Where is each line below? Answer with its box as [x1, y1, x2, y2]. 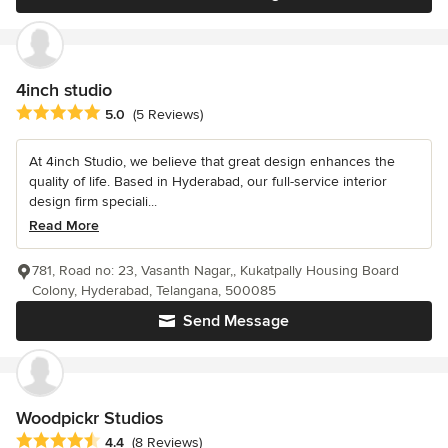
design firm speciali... [29, 192, 157, 210]
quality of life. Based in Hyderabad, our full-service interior [29, 172, 387, 190]
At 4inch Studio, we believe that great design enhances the [29, 152, 395, 170]
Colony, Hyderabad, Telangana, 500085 [32, 281, 276, 299]
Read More [29, 216, 99, 234]
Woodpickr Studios [16, 406, 163, 429]
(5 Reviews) [133, 105, 203, 123]
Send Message [183, 310, 289, 331]
